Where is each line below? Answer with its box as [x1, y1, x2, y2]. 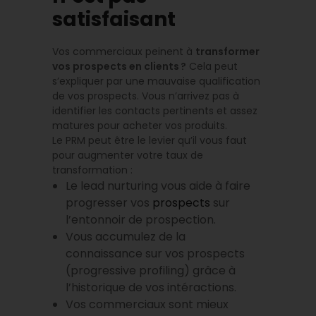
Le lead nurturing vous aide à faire [66, 178, 251, 195]
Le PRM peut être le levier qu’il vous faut [52, 133, 247, 148]
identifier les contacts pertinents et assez [52, 104, 257, 119]
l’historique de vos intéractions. [66, 279, 237, 296]
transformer [195, 44, 260, 59]
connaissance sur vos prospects [66, 245, 245, 262]
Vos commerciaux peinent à [52, 44, 195, 59]
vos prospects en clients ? [52, 59, 186, 74]
